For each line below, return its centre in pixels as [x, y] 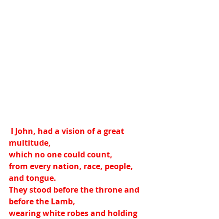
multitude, [30, 143]
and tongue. [33, 178]
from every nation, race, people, [72, 166]
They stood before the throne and [75, 190]
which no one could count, [61, 154]
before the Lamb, [42, 201]
